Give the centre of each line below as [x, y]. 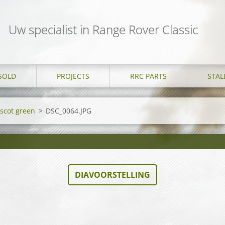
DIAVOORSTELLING [113, 175]
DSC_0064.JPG [69, 111]
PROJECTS [73, 76]
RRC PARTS [148, 76]
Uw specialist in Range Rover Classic [103, 29]
